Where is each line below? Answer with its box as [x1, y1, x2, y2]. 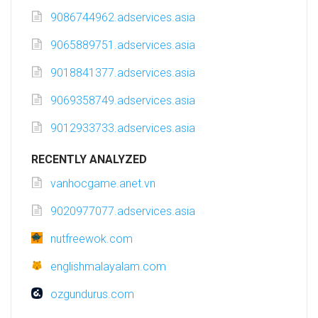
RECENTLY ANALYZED [31, 153, 147, 167]
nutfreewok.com [50, 232, 133, 246]
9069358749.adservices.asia [50, 94, 195, 108]
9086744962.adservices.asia [50, 11, 195, 25]
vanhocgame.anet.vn [50, 177, 155, 191]
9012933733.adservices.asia [50, 121, 195, 136]
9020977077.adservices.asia [50, 204, 195, 219]
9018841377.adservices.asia [50, 66, 195, 80]
